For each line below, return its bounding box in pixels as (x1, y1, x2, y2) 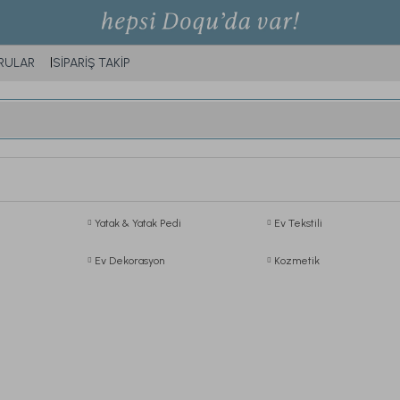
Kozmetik (274, 254, 321, 267)
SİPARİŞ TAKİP (53, 55, 130, 71)
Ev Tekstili (274, 217, 323, 229)
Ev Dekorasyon (94, 254, 164, 267)
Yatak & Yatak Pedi (94, 217, 181, 229)
